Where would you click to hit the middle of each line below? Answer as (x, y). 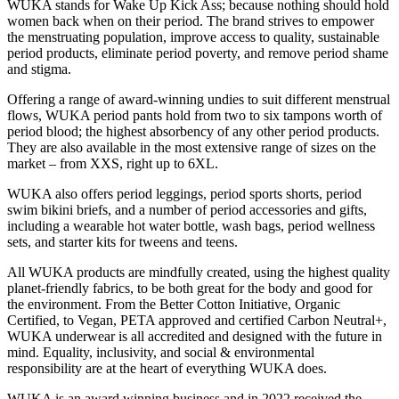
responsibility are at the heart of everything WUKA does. (167, 369)
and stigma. (39, 69)
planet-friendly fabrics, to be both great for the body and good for (190, 289)
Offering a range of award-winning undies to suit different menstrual (199, 100)
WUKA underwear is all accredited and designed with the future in (195, 337)
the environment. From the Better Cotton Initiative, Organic (174, 305)
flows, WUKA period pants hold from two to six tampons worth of (195, 116)
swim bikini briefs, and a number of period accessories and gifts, (187, 210)
